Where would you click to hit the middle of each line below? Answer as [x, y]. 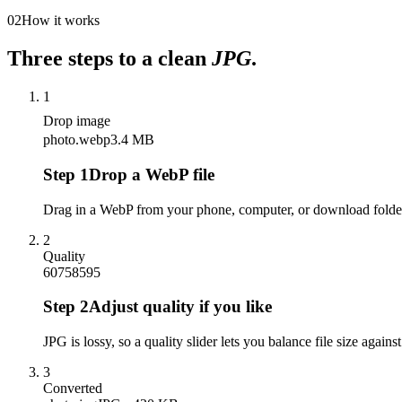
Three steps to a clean [109, 59]
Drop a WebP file [152, 174]
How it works [61, 21]
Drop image [77, 121]
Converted [73, 389]
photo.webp [77, 140]
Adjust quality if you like [180, 307]
